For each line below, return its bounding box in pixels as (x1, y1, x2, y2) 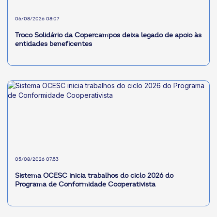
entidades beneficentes (15, 41, 92, 48)
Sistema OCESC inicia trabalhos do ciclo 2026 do (15, 172, 173, 180)
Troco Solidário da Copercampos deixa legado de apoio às (15, 32, 201, 39)
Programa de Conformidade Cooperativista (15, 181, 155, 188)
